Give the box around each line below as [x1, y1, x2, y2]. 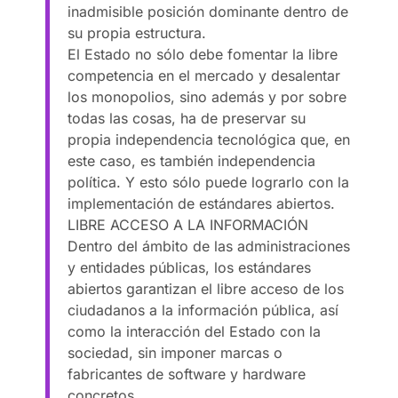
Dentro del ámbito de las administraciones [68, 236, 351, 255]
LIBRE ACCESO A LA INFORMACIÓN [68, 215, 309, 234]
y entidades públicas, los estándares [68, 258, 312, 276]
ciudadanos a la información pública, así [68, 300, 339, 319]
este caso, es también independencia [68, 151, 316, 170]
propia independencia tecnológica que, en [68, 130, 351, 148]
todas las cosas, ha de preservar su [68, 108, 306, 127]
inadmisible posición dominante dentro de [68, 2, 349, 20]
